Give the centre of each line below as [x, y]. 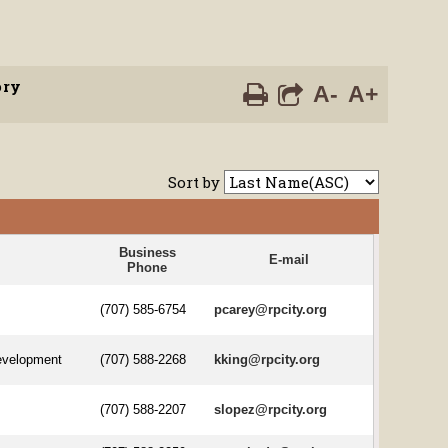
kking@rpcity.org [267, 359]
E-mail [288, 259]
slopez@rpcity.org [271, 409]
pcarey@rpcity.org [271, 309]
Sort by [194, 181]
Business [147, 252]
